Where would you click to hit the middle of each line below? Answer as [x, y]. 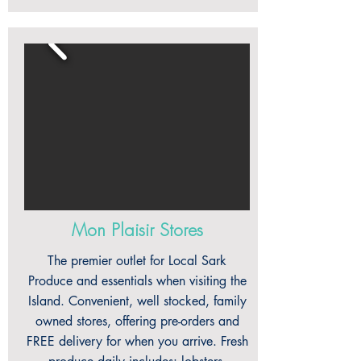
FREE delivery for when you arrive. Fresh [137, 341]
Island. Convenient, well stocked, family [137, 301]
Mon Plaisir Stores [137, 231]
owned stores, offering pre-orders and [137, 321]
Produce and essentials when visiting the [137, 281]
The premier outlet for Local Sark [137, 261]
